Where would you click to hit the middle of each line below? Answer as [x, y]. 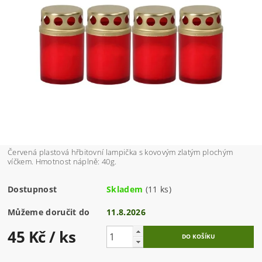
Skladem [125, 189]
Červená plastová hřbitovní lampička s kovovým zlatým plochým [120, 152]
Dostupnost [32, 189]
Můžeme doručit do [49, 212]
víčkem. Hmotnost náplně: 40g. [62, 162]
